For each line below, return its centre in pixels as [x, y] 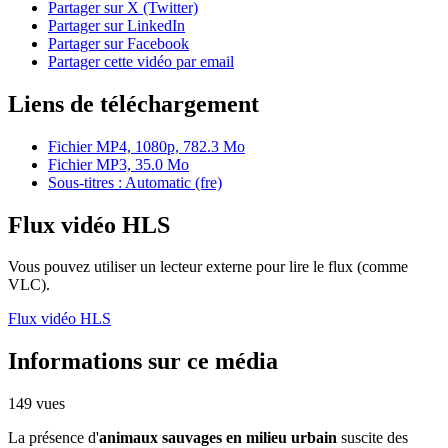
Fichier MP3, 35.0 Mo [118, 164]
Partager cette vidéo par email [141, 61]
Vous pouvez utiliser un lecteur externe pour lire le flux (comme [208, 267]
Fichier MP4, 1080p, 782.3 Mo [146, 146]
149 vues [36, 404]
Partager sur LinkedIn [116, 25]
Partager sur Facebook [118, 43]
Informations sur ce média [143, 361]
